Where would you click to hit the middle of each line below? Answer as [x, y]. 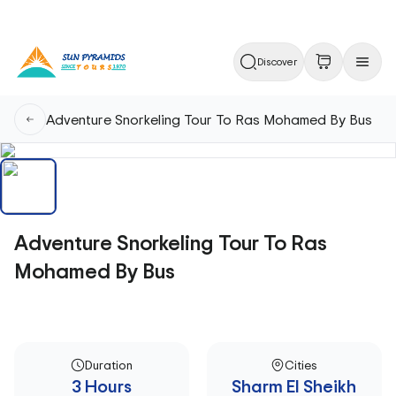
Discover [278, 61]
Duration [108, 365]
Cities [301, 365]
